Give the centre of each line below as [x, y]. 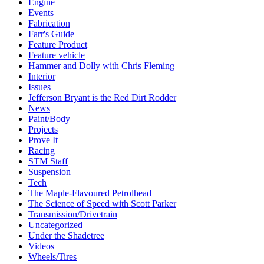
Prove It [43, 140]
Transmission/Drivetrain [73, 214]
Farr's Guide [51, 34]
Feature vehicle [57, 55]
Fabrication [49, 23]
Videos [41, 246]
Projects [43, 129]
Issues [39, 87]
